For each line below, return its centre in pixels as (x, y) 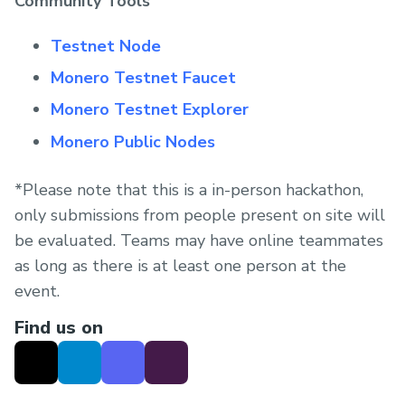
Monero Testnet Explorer (150, 110)
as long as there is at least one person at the (180, 265)
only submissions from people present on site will (200, 215)
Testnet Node (106, 47)
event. (37, 291)
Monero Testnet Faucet (143, 78)
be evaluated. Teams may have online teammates (199, 240)
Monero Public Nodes (133, 141)
